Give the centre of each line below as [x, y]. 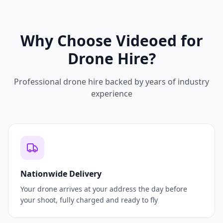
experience [111, 94]
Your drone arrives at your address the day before [104, 189]
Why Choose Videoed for [111, 41]
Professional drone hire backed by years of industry [111, 82]
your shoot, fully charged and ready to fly [89, 200]
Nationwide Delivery [61, 174]
